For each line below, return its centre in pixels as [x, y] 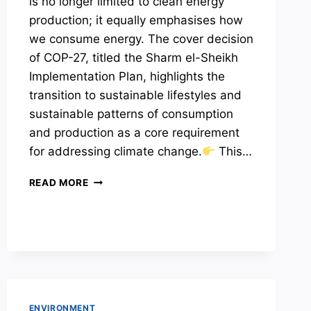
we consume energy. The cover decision [141, 39]
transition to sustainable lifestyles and [135, 95]
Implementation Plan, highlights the [127, 77]
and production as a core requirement [134, 133]
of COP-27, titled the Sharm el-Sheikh [133, 58]
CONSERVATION [128, 194]
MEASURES [116, 209]
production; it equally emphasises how [136, 20]
